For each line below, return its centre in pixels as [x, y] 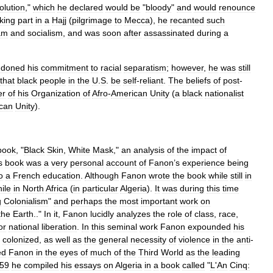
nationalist [224, 93]
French [27, 175]
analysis [149, 150]
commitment [65, 68]
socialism [45, 33]
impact [204, 150]
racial [111, 68]
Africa [57, 188]
